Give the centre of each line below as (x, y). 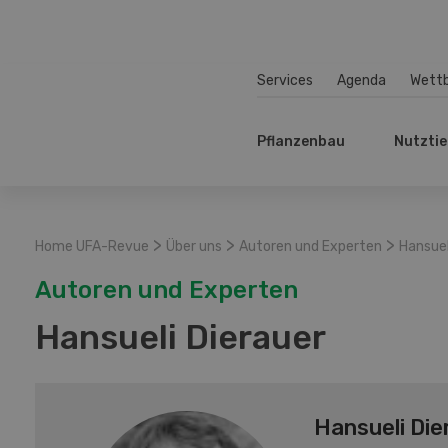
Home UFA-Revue (92, 246)
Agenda (361, 80)
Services (285, 80)
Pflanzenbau (301, 141)
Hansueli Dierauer (180, 337)
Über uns (194, 246)
